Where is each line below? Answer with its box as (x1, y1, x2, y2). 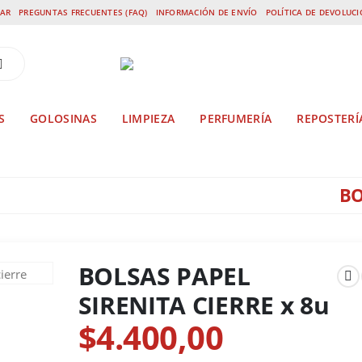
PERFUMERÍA (200, 111, 272, 126)
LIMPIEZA (121, 111, 175, 126)
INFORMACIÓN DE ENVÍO (155, 6, 258, 19)
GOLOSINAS (30, 111, 97, 126)
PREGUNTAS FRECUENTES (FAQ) (19, 6, 148, 19)
